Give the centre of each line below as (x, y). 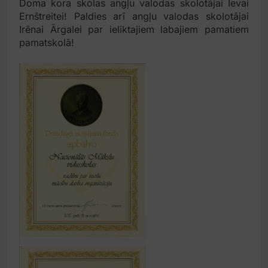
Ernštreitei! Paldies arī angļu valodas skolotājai (134, 16)
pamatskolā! (47, 43)
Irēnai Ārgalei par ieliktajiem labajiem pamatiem (134, 30)
